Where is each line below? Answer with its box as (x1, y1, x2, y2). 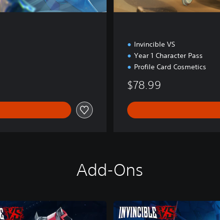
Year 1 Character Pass (134, 51, 203, 60)
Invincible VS (134, 40, 175, 49)
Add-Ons (76, 160, 144, 180)
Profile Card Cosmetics (134, 62, 206, 72)
